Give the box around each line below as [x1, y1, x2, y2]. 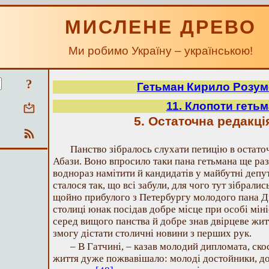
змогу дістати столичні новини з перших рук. [53, 228, 252, 239]
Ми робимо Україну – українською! [68, 44, 253, 57]
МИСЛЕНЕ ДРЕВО [65, 16, 256, 38]
